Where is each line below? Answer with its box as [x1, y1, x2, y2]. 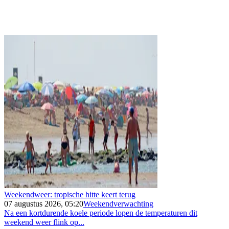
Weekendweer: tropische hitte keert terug [4, 190, 135, 199]
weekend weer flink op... [4, 218, 84, 227]
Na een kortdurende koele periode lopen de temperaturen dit [4, 209, 197, 218]
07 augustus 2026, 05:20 [4, 199, 83, 209]
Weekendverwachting [83, 199, 153, 209]
